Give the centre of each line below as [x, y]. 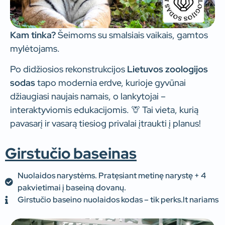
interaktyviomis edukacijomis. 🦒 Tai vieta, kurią [104, 109]
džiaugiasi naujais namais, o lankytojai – [88, 96]
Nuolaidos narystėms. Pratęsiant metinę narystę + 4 [112, 176]
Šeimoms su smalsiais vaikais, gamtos [132, 35]
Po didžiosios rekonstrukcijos [69, 69]
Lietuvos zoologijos [167, 69]
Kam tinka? [33, 35]
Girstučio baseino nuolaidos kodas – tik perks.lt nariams [118, 200]
